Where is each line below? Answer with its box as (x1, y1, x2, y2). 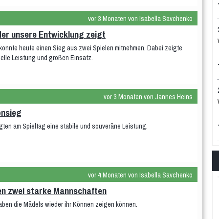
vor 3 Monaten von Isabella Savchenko (88, 14, 193, 23)
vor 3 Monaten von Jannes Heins (104, 92, 193, 101)
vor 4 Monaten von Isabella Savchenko (88, 170, 193, 179)
